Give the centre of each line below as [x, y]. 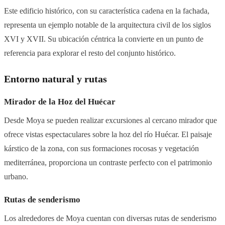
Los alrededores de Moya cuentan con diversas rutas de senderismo [110, 218]
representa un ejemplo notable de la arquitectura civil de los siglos [107, 25]
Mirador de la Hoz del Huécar [60, 102]
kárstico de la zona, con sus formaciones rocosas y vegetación [101, 149]
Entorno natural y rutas [55, 79]
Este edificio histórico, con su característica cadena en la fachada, [107, 11]
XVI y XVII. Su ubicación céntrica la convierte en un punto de [104, 39]
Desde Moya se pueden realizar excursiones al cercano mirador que [110, 121]
